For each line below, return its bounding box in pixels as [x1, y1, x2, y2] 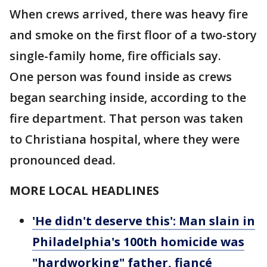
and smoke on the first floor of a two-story [10, 27, 257, 44]
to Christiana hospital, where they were [10, 131, 240, 148]
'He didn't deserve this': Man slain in [32, 213, 255, 229]
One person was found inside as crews [10, 69, 232, 85]
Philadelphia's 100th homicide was [32, 234, 244, 250]
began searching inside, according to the [10, 89, 246, 106]
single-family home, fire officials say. [10, 48, 224, 64]
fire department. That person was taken [10, 110, 243, 127]
